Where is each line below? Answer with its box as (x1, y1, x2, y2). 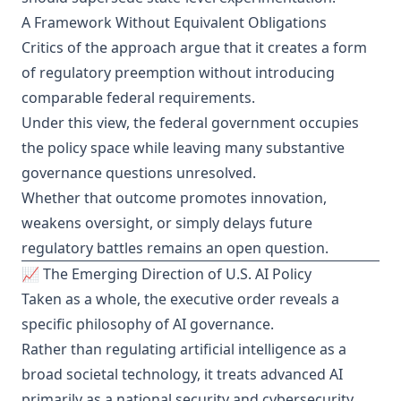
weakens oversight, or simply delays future (21, 213, 312, 233)
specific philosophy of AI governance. (21, 314, 274, 334)
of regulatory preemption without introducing (21, 63, 335, 82)
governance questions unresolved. (21, 163, 256, 183)
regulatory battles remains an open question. (21, 238, 328, 258)
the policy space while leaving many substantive (21, 138, 345, 158)
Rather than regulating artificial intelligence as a (21, 339, 346, 359)
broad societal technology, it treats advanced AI (21, 364, 343, 384)
